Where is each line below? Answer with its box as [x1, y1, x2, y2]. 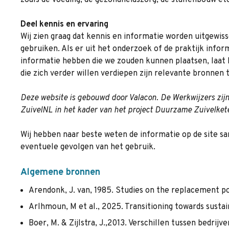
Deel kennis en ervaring [20, 19, 108, 30]
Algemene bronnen [20, 167, 100, 178]
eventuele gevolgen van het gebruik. [20, 142, 155, 152]
